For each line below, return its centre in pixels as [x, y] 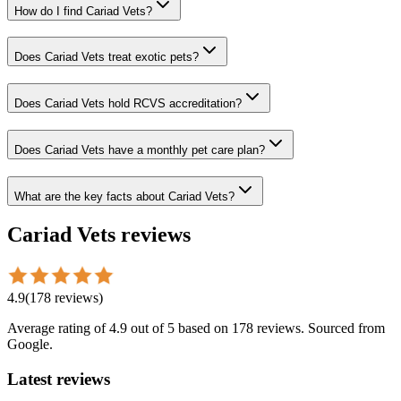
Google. [30, 345]
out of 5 [151, 328]
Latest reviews [59, 380]
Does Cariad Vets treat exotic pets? [107, 57]
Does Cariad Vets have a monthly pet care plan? [140, 149]
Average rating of [58, 328]
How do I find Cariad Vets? [83, 11]
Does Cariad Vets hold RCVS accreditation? [128, 104]
